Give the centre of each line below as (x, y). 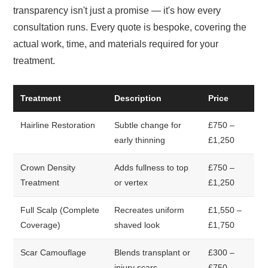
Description (138, 98)
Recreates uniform (150, 210)
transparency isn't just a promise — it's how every (117, 11)
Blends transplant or (153, 252)
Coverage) (41, 225)
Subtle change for (148, 125)
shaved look (137, 225)
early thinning (140, 140)
